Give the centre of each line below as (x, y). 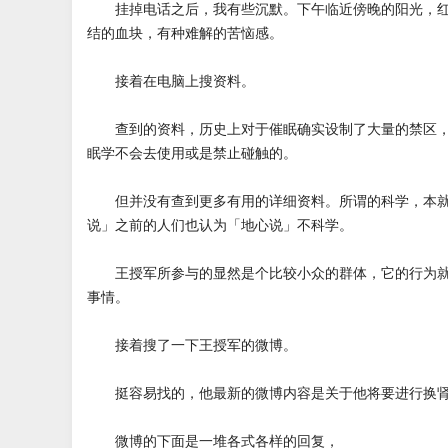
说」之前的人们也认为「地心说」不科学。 (220, 224)
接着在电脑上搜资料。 (171, 80)
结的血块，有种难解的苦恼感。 (185, 32)
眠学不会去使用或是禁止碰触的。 (192, 152)
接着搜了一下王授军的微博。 (192, 344)
